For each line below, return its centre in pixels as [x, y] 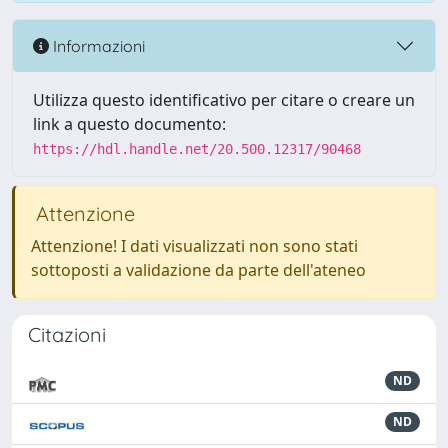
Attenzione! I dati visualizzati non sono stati [194, 246]
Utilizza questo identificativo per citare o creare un [224, 100]
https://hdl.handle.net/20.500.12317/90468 [197, 149]
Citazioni [67, 334]
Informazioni [97, 45]
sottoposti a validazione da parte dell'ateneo [198, 270]
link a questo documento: [129, 124]
